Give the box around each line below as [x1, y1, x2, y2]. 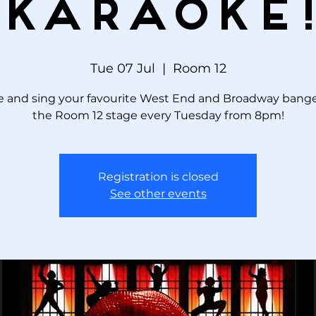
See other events [109, 186, 207, 200]
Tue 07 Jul [90, 60, 155, 76]
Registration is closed [97, 169, 219, 183]
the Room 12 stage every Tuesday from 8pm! [32, 108, 284, 122]
